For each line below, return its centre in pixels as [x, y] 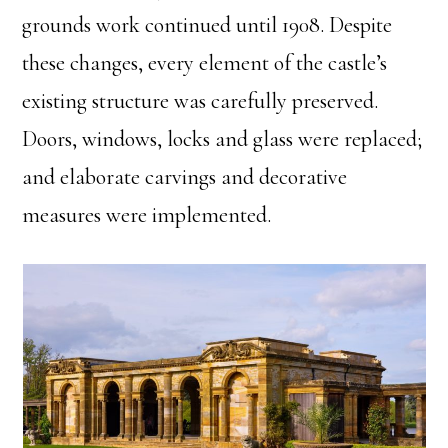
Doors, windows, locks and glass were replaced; [222, 139]
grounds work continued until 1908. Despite [207, 25]
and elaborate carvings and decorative [185, 177]
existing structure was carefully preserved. [200, 101]
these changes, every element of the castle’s [205, 63]
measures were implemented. [147, 215]
